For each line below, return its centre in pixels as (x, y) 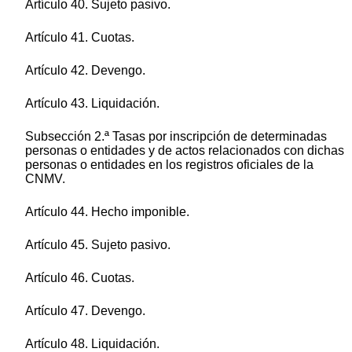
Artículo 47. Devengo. (85, 311)
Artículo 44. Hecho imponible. (107, 212)
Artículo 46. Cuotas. (80, 278)
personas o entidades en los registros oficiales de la (169, 165)
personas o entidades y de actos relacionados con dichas (185, 151)
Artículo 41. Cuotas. (80, 38)
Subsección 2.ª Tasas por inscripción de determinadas (176, 137)
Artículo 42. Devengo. (85, 71)
